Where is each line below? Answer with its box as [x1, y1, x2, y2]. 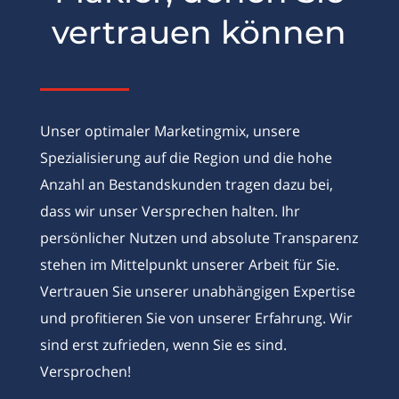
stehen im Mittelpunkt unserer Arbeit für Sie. [39, 255, 339, 274]
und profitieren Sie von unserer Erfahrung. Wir [39, 308, 353, 328]
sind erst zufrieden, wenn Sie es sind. [39, 335, 287, 354]
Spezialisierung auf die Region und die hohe [39, 148, 332, 167]
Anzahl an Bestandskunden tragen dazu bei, [39, 175, 333, 194]
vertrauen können [52, 12, 347, 52]
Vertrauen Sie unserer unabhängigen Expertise [39, 281, 355, 301]
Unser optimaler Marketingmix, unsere [39, 121, 300, 141]
